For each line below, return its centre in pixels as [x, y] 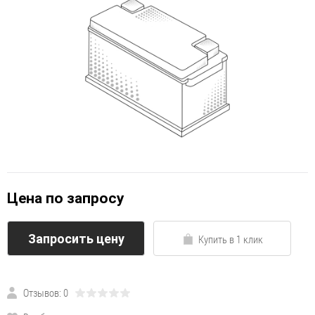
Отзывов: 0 [46, 292]
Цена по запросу [66, 198]
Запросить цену [76, 238]
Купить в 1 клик [230, 239]
